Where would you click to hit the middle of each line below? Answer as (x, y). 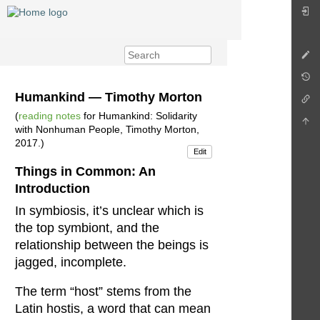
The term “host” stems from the (103, 292)
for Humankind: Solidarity (139, 116)
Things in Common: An (85, 171)
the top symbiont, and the (87, 227)
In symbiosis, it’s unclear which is (109, 210)
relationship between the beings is (112, 245)
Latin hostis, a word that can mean (113, 309)
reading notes (50, 116)
